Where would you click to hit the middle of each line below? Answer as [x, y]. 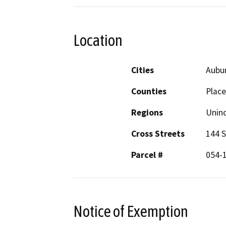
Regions [147, 112]
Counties [149, 91]
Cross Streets [158, 133]
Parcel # [147, 155]
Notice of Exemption [131, 211]
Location [98, 41]
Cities [143, 70]
